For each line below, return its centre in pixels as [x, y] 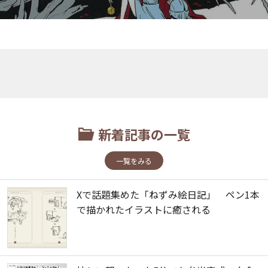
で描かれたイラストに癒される [144, 210]
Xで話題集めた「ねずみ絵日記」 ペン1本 [168, 195]
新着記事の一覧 [144, 134]
